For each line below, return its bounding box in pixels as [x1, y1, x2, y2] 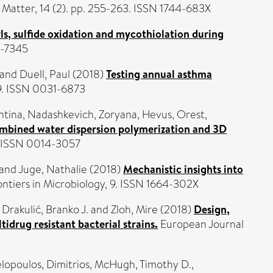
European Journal [158, 216, 244, 232]
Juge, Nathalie [18, 161, 87, 177]
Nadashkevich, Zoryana [27, 107, 137, 122]
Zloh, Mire [111, 202, 158, 218]
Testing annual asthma [106, 66, 212, 82]
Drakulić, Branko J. [2, 202, 88, 218]
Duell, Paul [19, 66, 70, 82]
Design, [194, 202, 230, 217]
